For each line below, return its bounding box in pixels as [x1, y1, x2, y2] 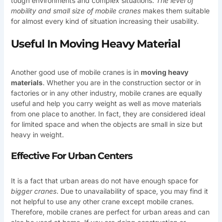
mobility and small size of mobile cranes [10, 6, 141, 15]
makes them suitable [140, 6, 210, 15]
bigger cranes [10, 186, 56, 195]
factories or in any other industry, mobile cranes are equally [10, 88, 202, 97]
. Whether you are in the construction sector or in [42, 78, 201, 87]
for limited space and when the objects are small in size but [10, 119, 203, 128]
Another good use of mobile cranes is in [10, 67, 141, 76]
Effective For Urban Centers [10, 150, 132, 162]
